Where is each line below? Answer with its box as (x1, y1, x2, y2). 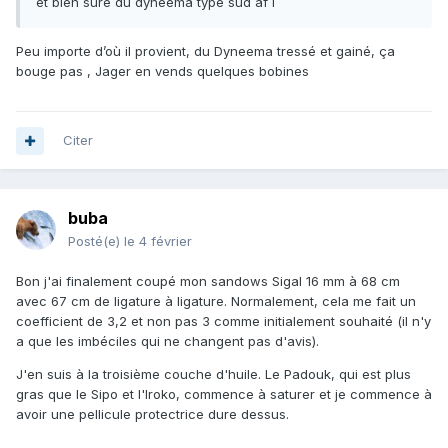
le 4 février (124, 233, 192, 250)
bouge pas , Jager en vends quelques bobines (16, 63, 313, 80)
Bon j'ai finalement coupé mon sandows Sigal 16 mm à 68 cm (16, 273, 400, 290)
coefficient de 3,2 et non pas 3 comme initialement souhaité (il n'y (16, 313, 431, 330)
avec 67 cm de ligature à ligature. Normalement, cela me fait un (16, 293, 416, 310)
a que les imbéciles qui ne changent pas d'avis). (16, 333, 319, 350)
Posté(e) (68, 233, 124, 250)
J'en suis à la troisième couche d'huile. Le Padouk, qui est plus (16, 366, 411, 383)
